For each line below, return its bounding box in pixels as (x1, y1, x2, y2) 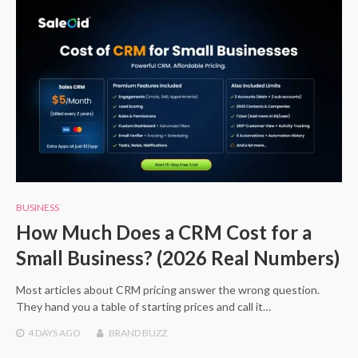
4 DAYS (28, 326, 58, 339)
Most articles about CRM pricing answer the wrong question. (16, 282, 320, 296)
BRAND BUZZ (109, 326, 167, 339)
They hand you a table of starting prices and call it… (16, 299, 271, 313)
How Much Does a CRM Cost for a (16, 220, 312, 244)
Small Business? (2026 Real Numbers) (16, 245, 340, 269)
